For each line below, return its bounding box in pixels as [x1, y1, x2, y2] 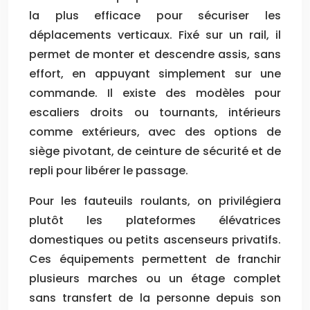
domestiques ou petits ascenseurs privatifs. [29, 231, 281, 248]
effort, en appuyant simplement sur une [29, 65, 281, 82]
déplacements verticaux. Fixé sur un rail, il [29, 26, 281, 43]
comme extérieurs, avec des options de [29, 123, 281, 140]
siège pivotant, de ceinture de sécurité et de [29, 143, 281, 159]
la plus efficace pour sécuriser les [29, 7, 281, 24]
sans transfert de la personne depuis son [29, 289, 281, 306]
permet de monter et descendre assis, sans [29, 46, 281, 62]
